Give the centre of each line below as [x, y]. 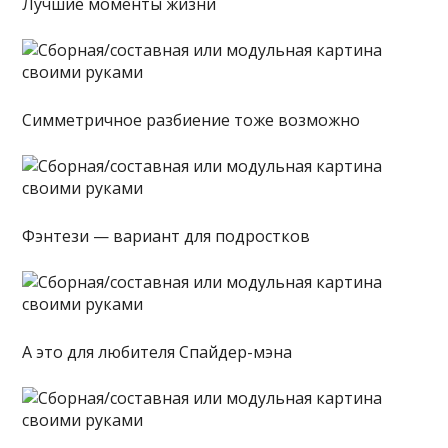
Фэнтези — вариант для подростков [166, 235]
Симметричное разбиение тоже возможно [191, 119]
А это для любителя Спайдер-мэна [157, 351]
